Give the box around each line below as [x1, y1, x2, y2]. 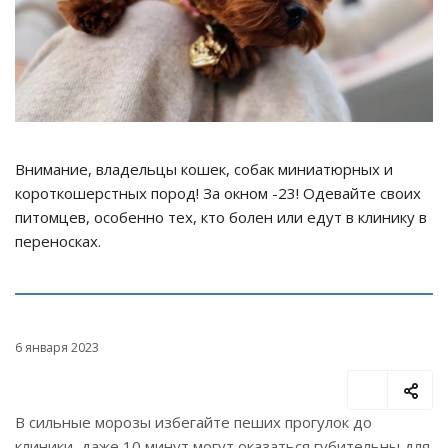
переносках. [15, 231, 101, 252]
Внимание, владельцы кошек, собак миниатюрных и [15, 159, 393, 180]
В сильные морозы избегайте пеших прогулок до [15, 412, 372, 433]
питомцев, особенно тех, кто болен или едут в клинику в [15, 207, 427, 228]
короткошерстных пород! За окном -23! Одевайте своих [15, 183, 421, 204]
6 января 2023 [15, 339, 99, 357]
